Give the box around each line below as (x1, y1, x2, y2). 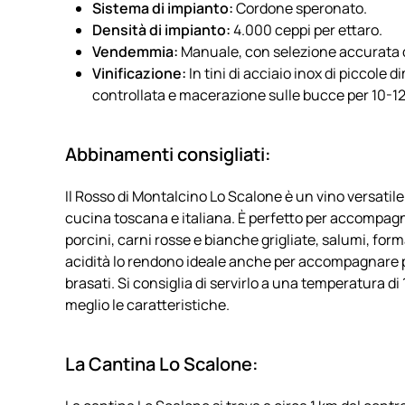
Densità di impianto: (92, 20, 231, 40)
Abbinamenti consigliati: (65, 142, 271, 166)
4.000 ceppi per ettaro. (231, 20, 382, 40)
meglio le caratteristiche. (65, 295, 230, 315)
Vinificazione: (92, 63, 186, 83)
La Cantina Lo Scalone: (65, 352, 259, 376)
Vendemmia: (92, 42, 178, 61)
